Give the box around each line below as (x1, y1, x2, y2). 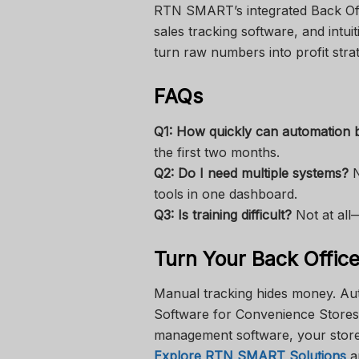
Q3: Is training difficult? (154, 206, 292, 223)
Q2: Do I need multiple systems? (154, 164, 349, 181)
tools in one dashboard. (154, 185, 297, 202)
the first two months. (154, 143, 280, 160)
